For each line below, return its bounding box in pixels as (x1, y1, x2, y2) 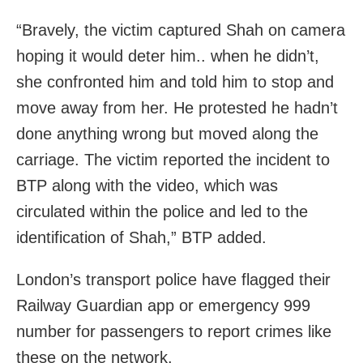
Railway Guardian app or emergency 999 (16, 297, 310, 315)
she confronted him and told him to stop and (16, 73, 334, 92)
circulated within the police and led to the (16, 203, 308, 221)
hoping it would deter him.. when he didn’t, (16, 47, 319, 66)
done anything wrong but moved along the (16, 125, 318, 143)
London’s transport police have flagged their (16, 271, 331, 289)
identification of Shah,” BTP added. (16, 228, 267, 247)
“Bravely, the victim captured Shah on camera (16, 21, 345, 40)
